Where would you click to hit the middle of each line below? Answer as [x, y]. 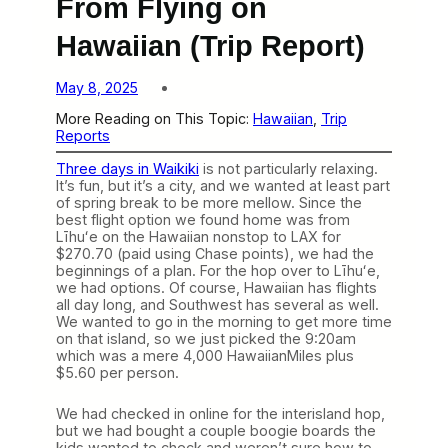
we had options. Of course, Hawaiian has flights [216, 287]
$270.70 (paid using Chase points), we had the [215, 253]
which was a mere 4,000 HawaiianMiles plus [205, 355]
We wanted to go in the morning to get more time [224, 321]
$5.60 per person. [117, 372]
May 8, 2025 [97, 87]
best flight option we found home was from [203, 219]
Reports [83, 135]
